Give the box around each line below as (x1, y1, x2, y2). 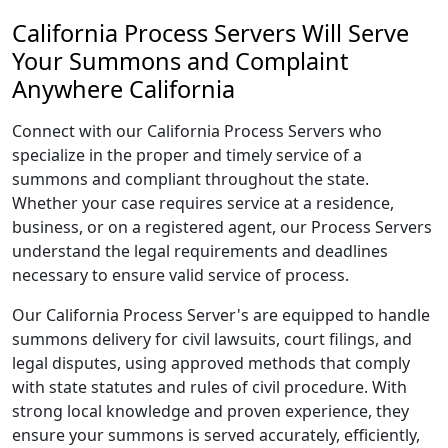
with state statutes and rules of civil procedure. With (12, 376, 407, 398)
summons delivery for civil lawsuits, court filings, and (12, 328, 412, 350)
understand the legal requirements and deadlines (12, 240, 388, 262)
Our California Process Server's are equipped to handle (12, 304, 430, 326)
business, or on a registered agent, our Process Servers (12, 216, 432, 238)
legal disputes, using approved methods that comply (12, 352, 410, 374)
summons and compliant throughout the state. (12, 168, 369, 190)
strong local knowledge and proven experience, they (12, 400, 409, 422)
